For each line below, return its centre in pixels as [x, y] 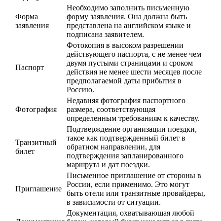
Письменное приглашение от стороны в [134, 176]
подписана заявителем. [105, 35]
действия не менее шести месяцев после [134, 72]
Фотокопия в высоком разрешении [125, 45]
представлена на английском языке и [129, 26]
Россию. [80, 90]
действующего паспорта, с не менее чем [134, 54]
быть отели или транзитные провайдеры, [136, 193]
